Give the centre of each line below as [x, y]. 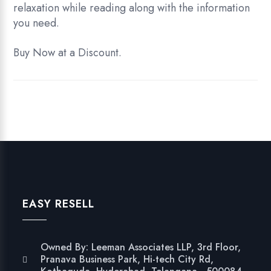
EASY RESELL [59, 204]
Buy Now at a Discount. [68, 53]
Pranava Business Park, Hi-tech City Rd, [127, 260]
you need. [37, 23]
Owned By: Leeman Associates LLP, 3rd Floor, [141, 247]
